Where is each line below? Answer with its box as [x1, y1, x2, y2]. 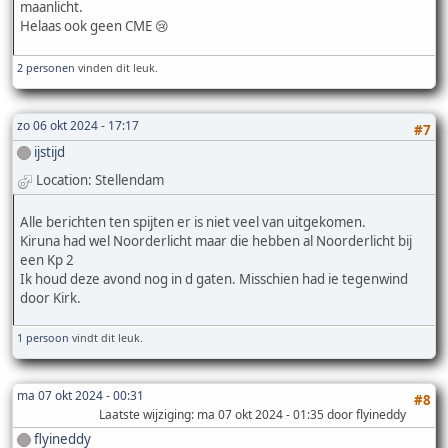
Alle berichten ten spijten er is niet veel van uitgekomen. [20, 212, 366, 231]
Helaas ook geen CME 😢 [20, 17, 169, 36]
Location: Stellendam [36, 171, 164, 190]
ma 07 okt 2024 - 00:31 [17, 386, 144, 404]
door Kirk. [20, 288, 81, 307]
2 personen [17, 59, 75, 75]
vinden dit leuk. [75, 59, 158, 75]
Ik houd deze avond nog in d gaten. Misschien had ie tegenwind [20, 269, 408, 288]
